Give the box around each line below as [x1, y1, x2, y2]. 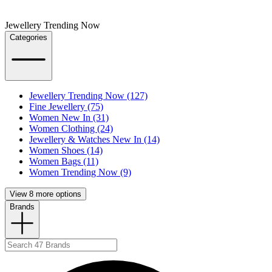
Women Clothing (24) [29, 123, 113, 134]
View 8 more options [10, 189, 81, 199]
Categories [10, 32, 47, 42]
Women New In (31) [29, 112, 109, 123]
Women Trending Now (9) [29, 167, 131, 178]
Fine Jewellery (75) [29, 101, 103, 112]
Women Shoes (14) [29, 145, 103, 156]
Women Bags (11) [29, 156, 98, 167]
